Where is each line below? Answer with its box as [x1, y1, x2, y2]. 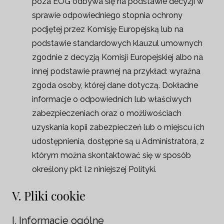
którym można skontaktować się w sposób [32, 150, 191, 160]
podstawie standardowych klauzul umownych [32, 38, 202, 48]
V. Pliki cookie [12, 187, 85, 203]
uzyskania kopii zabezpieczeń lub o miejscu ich [32, 122, 204, 132]
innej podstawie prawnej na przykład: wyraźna [32, 66, 200, 76]
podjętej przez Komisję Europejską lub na [32, 24, 183, 34]
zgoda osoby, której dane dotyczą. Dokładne [32, 80, 198, 90]
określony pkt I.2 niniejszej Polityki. [32, 164, 156, 174]
